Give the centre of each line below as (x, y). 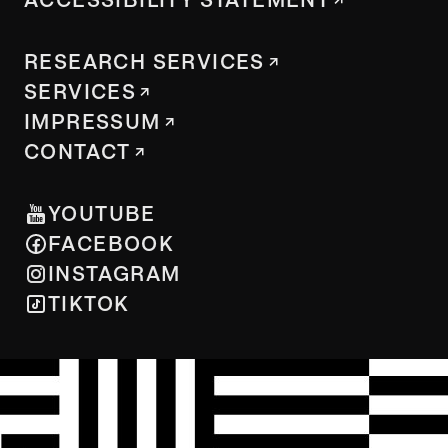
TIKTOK (89, 304)
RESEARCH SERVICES (144, 62)
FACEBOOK (111, 244)
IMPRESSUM (92, 122)
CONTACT (77, 152)
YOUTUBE (102, 214)
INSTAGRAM (114, 274)
